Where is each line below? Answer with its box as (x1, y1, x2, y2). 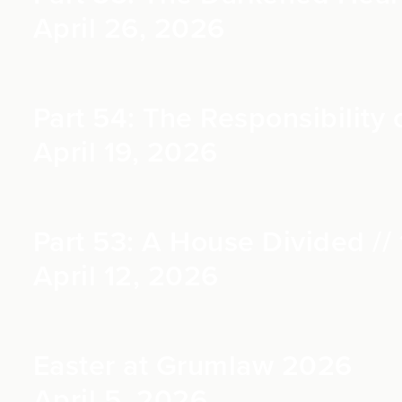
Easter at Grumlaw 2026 (32, 349, 353, 383)
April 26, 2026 (32, 12, 225, 46)
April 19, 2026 (32, 135, 218, 170)
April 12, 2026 (32, 259, 219, 293)
